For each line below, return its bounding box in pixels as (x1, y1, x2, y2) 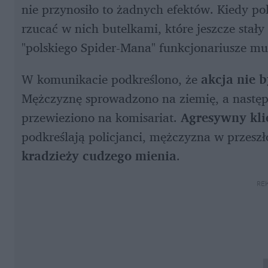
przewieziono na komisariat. (22, 106, 181, 127)
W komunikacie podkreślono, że (22, 68, 201, 89)
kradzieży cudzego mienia (22, 145, 176, 166)
